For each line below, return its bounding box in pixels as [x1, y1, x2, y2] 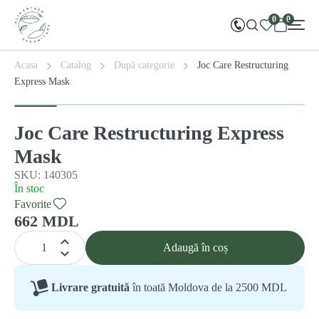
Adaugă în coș [162, 241, 228, 253]
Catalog [61, 60, 91, 70]
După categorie [114, 60, 177, 70]
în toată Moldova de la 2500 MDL [130, 281, 287, 293]
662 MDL [14, 212, 79, 230]
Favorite [14, 197, 51, 210]
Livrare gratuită [51, 281, 130, 293]
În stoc [14, 182, 44, 194]
